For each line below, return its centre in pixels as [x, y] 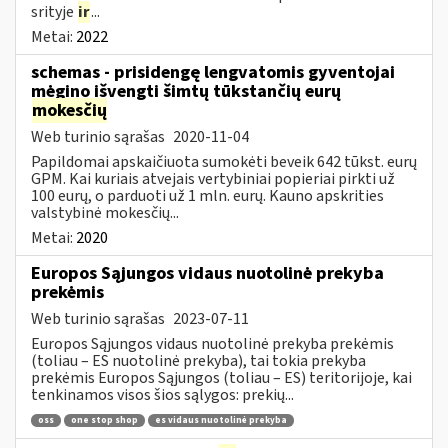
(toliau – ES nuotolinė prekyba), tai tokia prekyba [198, 360]
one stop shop [104, 421]
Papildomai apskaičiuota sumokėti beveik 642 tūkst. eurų [224, 161]
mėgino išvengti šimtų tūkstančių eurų [186, 91]
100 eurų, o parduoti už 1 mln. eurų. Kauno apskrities [207, 195]
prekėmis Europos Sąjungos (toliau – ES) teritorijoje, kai [221, 377]
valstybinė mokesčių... [105, 212]
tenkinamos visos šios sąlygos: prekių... [162, 394]
